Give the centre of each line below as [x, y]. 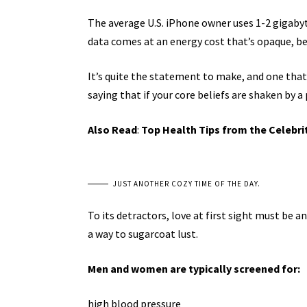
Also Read [112, 129]
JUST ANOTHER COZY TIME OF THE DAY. [186, 183]
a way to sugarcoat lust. [143, 233]
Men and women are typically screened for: [194, 268]
